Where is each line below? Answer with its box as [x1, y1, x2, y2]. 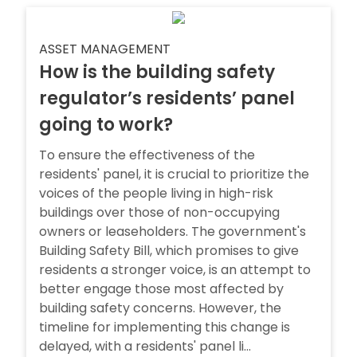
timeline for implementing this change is [39, 318, 290, 336]
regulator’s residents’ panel [39, 86, 295, 111]
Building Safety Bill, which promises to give [39, 241, 299, 260]
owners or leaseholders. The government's [39, 222, 306, 241]
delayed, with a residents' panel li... [39, 337, 251, 355]
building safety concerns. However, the [39, 299, 281, 317]
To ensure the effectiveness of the [39, 146, 255, 164]
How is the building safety [39, 60, 275, 84]
